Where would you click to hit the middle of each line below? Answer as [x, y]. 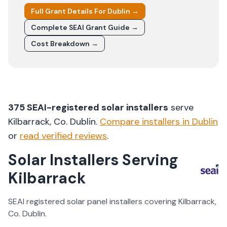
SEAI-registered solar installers [97, 107]
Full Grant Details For [69, 11]
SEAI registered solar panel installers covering [93, 201]
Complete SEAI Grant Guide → [85, 27]
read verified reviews [63, 136]
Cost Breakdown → [65, 44]
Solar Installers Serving [93, 160]
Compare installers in [146, 122]
